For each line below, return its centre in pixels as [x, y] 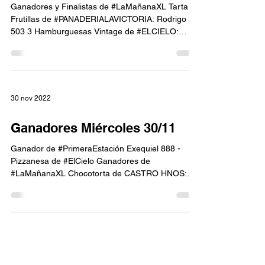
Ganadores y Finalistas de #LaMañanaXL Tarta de [105, 7]
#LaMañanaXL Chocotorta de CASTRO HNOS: [99, 173]
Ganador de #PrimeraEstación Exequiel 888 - [96, 148]
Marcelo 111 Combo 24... [58, 186]
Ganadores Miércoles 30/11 [93, 128]
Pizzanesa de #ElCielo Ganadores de [80, 161]
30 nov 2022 [31, 98]
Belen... [25, 44]
